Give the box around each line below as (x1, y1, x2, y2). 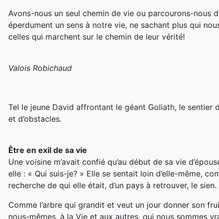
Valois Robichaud (8, 63, 72, 73)
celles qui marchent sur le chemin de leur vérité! (8, 32, 185, 42)
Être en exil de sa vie (8, 145, 87, 155)
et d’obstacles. (8, 114, 62, 124)
